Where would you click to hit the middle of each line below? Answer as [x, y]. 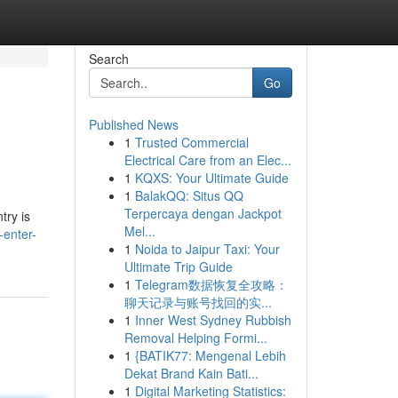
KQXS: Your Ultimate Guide [211, 178]
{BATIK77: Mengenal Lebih [210, 355]
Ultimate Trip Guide [178, 267]
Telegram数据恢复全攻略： [211, 284]
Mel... [139, 231]
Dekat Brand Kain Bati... [191, 373]
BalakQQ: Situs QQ [189, 195]
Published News [133, 124]
